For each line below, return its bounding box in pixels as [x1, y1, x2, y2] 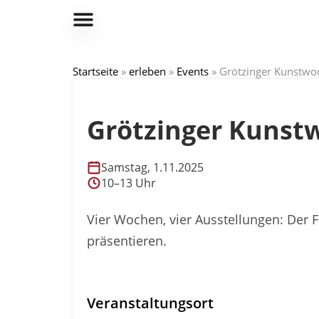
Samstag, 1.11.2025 [101, 159, 204, 175]
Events [177, 64, 209, 78]
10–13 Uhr [101, 175, 156, 191]
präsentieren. [87, 232, 167, 249]
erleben [129, 64, 166, 78]
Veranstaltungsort [87, 293, 214, 313]
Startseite [73, 64, 118, 78]
